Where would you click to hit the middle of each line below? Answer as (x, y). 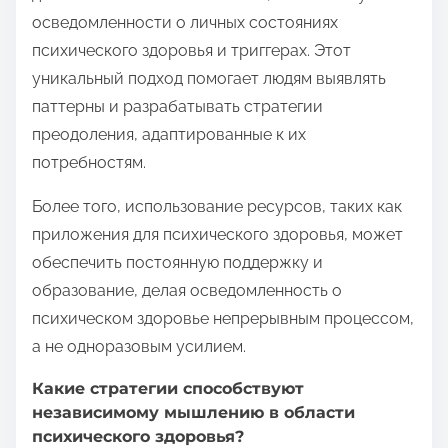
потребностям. (89, 163)
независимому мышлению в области (193, 413)
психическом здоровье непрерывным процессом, (223, 319)
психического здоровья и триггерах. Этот (191, 51)
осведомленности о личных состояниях (185, 23)
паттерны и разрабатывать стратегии (177, 107)
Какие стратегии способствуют (168, 389)
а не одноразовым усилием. (139, 347)
